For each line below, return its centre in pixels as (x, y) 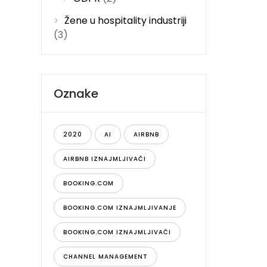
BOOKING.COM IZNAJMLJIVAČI (117, 232)
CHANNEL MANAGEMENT (105, 257)
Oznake (76, 94)
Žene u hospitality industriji (125, 21)
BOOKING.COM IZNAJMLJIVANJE (119, 208)
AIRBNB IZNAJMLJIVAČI (104, 159)
